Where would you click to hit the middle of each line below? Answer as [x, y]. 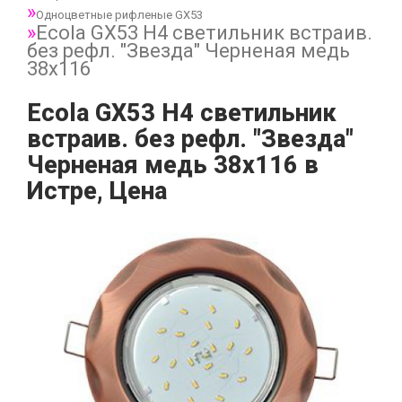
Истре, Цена [97, 191]
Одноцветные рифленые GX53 [119, 15]
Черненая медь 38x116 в [173, 165]
